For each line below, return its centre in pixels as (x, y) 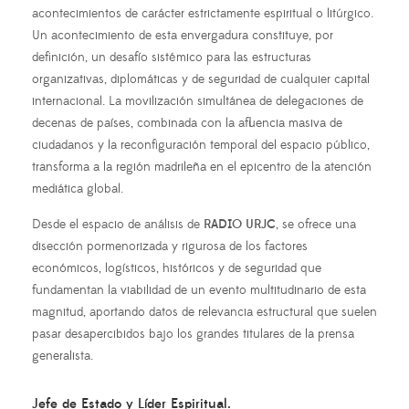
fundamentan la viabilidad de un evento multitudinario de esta (199, 290)
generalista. (63, 356)
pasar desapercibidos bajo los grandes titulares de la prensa (193, 334)
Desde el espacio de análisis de (118, 224)
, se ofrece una (316, 224)
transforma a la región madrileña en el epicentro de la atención (202, 167)
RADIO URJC (240, 224)
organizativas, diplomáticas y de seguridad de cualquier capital (201, 79)
